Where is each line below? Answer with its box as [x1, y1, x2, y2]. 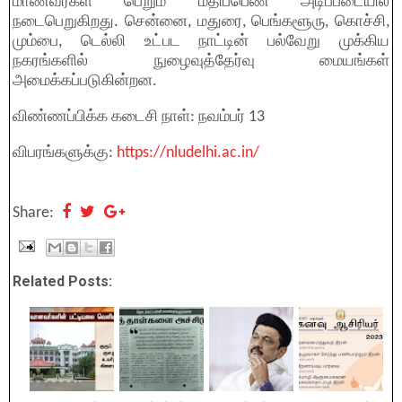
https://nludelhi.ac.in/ [113, 144, 259, 162]
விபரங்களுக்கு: [13, 144, 113, 162]
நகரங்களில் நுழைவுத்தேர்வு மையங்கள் [13, 53, 389, 70]
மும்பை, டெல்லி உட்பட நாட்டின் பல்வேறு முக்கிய [13, 33, 389, 50]
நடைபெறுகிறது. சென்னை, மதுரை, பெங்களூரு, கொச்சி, [13, 13, 389, 31]
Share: [13, 205, 57, 222]
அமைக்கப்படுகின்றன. [13, 73, 157, 90]
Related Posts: [13, 272, 112, 290]
